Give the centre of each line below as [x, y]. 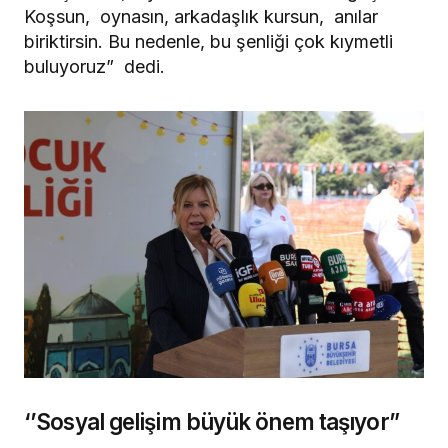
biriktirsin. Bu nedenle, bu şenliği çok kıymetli [208, 42]
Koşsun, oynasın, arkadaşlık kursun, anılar [201, 17]
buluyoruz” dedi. [94, 67]
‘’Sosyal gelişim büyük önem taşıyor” [211, 421]
